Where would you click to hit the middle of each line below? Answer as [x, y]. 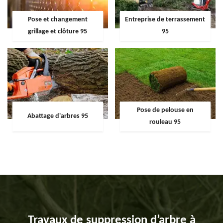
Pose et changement [57, 19]
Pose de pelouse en [165, 111]
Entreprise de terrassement [165, 19]
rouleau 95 [165, 122]
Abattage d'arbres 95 [57, 116]
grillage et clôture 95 [58, 31]
